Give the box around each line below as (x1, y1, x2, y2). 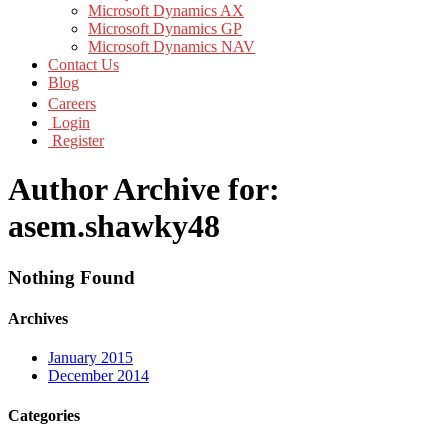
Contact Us (48, 56, 119, 73)
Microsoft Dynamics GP (88, 20, 242, 37)
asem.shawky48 (8, 208, 220, 245)
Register (48, 132, 104, 149)
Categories (8, 406, 80, 424)
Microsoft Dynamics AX (88, 2, 244, 19)
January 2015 (48, 349, 133, 367)
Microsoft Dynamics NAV (88, 38, 255, 55)
